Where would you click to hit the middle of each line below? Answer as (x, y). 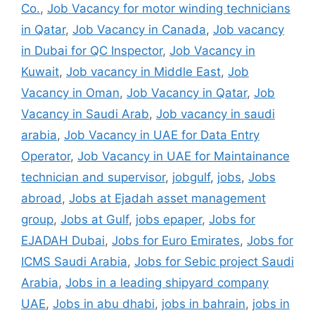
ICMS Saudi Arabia (74, 261)
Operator (46, 156)
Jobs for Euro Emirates (176, 240)
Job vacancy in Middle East (143, 71)
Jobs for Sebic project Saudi (214, 261)
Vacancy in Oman (70, 92)
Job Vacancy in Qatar (187, 92)
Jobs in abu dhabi (104, 303)
